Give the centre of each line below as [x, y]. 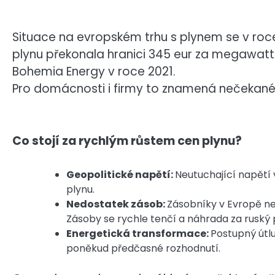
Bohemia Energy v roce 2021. [94, 72]
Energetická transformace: [138, 233]
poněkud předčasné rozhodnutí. [143, 248]
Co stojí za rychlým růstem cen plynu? [127, 141]
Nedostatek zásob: [117, 204]
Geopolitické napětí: [121, 174]
